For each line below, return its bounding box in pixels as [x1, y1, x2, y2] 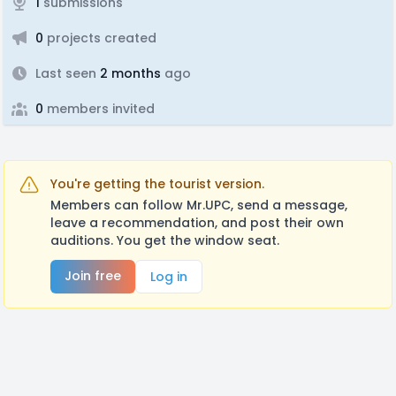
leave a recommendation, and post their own [50, 214, 344, 232]
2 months [96, 65, 161, 82]
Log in [150, 268, 187, 286]
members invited [43, 100, 155, 118]
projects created [43, 29, 156, 47]
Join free [65, 267, 121, 285]
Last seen [35, 65, 96, 82]
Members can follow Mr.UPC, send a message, [50, 196, 347, 214]
